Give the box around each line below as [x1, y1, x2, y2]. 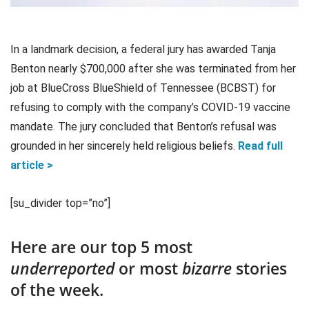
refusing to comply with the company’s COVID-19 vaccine [10, 100, 290, 114]
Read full [238, 139, 283, 152]
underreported [10, 257, 114, 279]
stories [232, 257, 287, 279]
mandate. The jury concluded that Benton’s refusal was [10, 119, 277, 133]
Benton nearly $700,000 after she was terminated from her [10, 61, 296, 75]
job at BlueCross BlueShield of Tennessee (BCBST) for [10, 81, 276, 94]
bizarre [182, 257, 232, 279]
